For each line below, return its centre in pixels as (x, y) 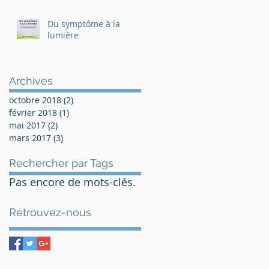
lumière (63, 35)
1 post (81, 112)
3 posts (77, 138)
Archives (31, 80)
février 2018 (33, 112)
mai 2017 (27, 125)
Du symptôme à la (84, 23)
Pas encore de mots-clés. (72, 182)
